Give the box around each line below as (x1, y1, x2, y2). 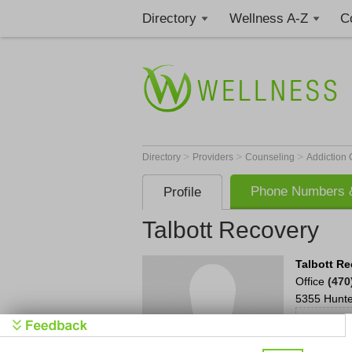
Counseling (245, 152, 297, 163)
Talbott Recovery (142, 217, 319, 243)
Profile (163, 185, 201, 200)
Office (295, 275, 328, 288)
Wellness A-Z (229, 11, 308, 26)
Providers (192, 152, 236, 163)
